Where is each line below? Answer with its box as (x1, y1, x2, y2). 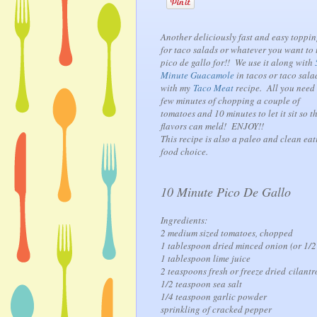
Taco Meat (193, 81, 234, 95)
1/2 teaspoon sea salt (161, 277, 242, 291)
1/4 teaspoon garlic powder (161, 290, 267, 304)
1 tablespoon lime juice (161, 252, 250, 265)
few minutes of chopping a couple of (161, 94, 300, 108)
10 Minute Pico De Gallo (161, 183, 291, 201)
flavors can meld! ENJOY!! (161, 120, 264, 133)
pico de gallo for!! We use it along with (161, 56, 315, 69)
